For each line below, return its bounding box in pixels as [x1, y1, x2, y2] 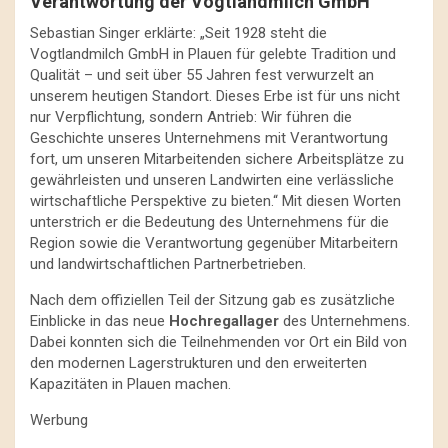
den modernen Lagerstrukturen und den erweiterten [30, 353, 367, 372]
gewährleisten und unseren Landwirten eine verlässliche [30, 170, 394, 189]
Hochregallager [169, 311, 279, 330]
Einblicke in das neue [30, 311, 169, 330]
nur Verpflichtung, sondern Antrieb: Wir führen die [30, 107, 352, 126]
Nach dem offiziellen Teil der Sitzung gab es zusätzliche [30, 290, 395, 309]
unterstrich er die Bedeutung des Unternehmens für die [30, 212, 389, 231]
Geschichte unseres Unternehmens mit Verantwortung [30, 128, 388, 147]
